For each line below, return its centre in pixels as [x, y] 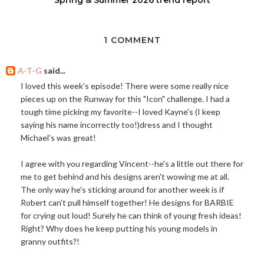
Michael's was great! [58, 137]
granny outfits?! [50, 241]
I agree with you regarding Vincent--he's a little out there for [132, 163]
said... [54, 70]
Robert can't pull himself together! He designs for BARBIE [127, 202]
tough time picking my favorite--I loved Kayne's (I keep [121, 111]
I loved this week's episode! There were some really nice [125, 85]
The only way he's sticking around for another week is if [122, 189]
